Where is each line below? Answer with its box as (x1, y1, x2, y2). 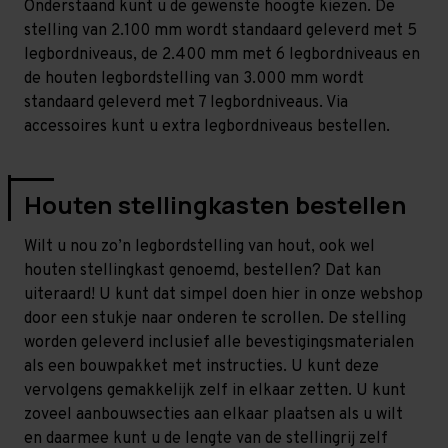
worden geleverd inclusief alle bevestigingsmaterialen (24, 333, 414, 354)
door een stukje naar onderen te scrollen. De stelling (24, 309, 406, 330)
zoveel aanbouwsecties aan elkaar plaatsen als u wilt (24, 405, 403, 426)
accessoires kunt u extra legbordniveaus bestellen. (24, 117, 390, 138)
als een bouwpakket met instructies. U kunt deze (24, 357, 379, 378)
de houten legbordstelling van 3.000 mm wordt (24, 69, 364, 90)
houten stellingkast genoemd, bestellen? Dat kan (24, 261, 381, 282)
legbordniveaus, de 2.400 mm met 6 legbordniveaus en (24, 45, 420, 66)
